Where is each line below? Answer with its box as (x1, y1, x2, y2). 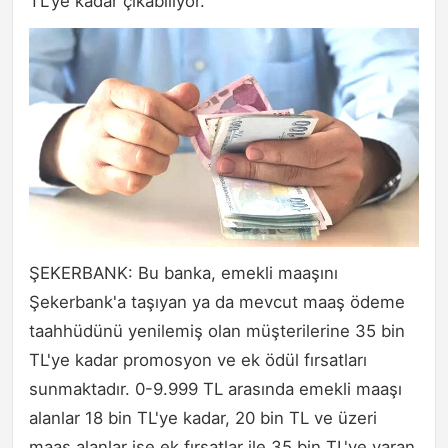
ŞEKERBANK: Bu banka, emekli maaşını (29, 263, 338, 284)
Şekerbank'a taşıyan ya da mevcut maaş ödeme (29, 292, 405, 313)
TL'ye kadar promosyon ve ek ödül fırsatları (29, 350, 367, 371)
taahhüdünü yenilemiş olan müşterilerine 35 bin (29, 321, 405, 342)
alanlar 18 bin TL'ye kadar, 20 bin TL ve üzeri (29, 408, 377, 429)
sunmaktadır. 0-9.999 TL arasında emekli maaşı (29, 379, 402, 400)
